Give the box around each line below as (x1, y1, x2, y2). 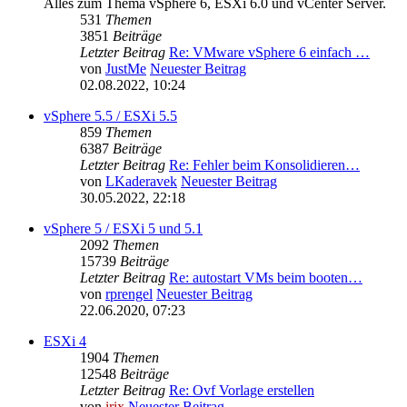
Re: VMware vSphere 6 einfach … (169, 45, 370, 61)
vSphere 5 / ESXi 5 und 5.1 (44, 221, 203, 237)
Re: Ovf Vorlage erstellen (169, 382, 314, 399)
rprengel (105, 286, 153, 303)
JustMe (105, 61, 146, 77)
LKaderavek (105, 174, 177, 190)
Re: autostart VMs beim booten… (169, 270, 362, 286)
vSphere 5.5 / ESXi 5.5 (44, 108, 177, 124)
